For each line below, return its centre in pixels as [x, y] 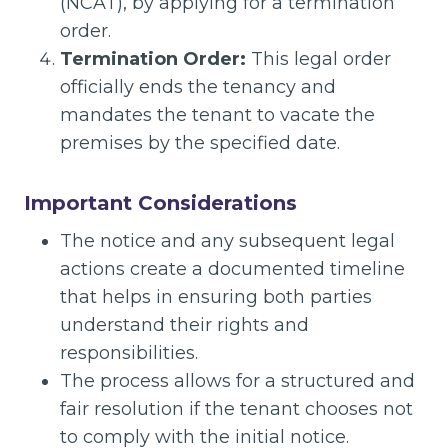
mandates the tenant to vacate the [217, 115]
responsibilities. [129, 353]
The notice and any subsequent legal [227, 241]
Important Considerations [160, 203]
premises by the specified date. [200, 143]
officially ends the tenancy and [198, 87]
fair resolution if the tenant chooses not [236, 409]
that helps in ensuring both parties [216, 297]
